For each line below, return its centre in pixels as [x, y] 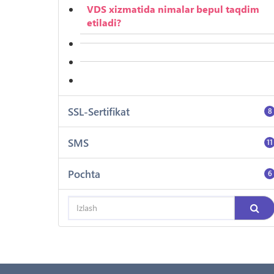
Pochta [84, 173]
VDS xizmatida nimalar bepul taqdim [173, 9]
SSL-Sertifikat [98, 111]
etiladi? [104, 22]
